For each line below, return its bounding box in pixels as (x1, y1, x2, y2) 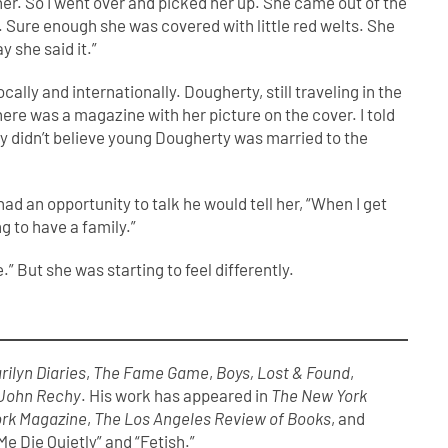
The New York (271, 384, 368, 405)
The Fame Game (93, 361, 210, 382)
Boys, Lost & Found (216, 361, 351, 382)
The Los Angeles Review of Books (94, 407, 332, 428)
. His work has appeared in (81, 384, 272, 405)
